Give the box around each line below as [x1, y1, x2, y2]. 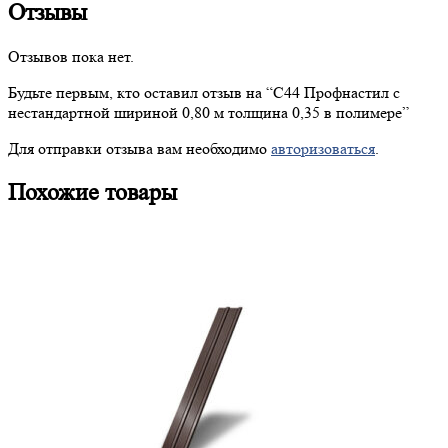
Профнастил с [300, 82, 400, 102]
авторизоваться [271, 138, 375, 158]
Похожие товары [8, 178, 177, 206]
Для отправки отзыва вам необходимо [8, 138, 271, 158]
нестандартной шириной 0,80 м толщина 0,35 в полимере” [8, 102, 409, 122]
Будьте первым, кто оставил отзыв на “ [8, 82, 273, 102]
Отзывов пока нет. [8, 46, 134, 66]
